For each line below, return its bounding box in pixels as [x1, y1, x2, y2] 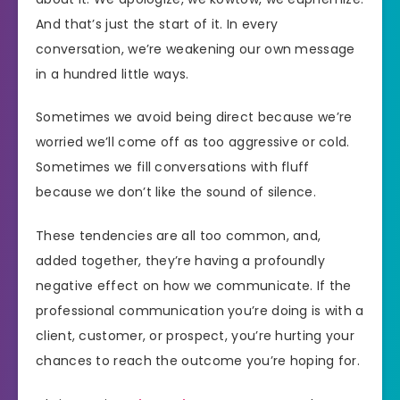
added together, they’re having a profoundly [36, 252, 325, 271]
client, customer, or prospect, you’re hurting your [36, 327, 354, 346]
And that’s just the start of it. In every [36, 14, 279, 33]
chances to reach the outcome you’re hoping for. [36, 352, 361, 371]
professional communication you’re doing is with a [36, 302, 364, 321]
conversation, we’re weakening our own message [36, 39, 355, 58]
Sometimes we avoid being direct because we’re [36, 108, 353, 127]
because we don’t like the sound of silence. [36, 183, 316, 202]
